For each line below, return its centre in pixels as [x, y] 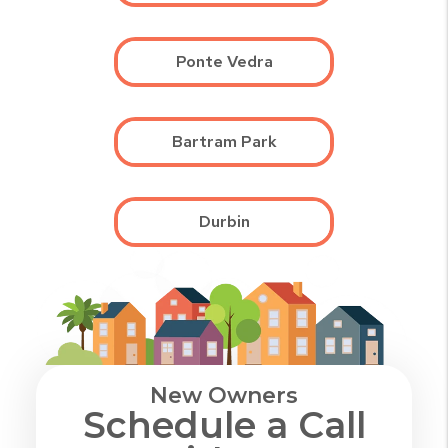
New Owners [224, 395]
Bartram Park [224, 142]
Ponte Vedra [224, 62]
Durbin [224, 222]
